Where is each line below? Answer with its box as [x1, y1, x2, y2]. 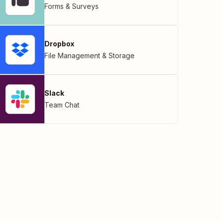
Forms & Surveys [44, 2, 99, 11]
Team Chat [44, 101, 79, 110]
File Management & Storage [44, 51, 135, 60]
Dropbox [44, 39, 74, 48]
